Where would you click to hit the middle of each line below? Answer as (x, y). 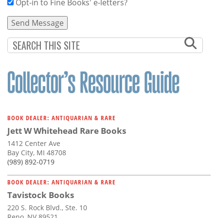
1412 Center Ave (34, 143)
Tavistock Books (41, 195)
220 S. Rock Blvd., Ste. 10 (47, 207)
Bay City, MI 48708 (37, 152)
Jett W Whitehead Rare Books (67, 130)
